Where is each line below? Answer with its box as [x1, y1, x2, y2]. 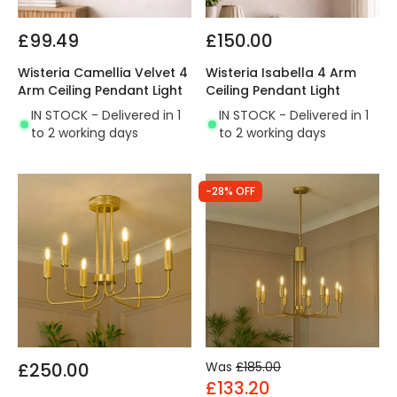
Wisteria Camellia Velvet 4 [18, 64, 188, 82]
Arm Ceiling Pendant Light [18, 82, 183, 100]
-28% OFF [206, 183, 255, 199]
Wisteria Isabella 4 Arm [206, 64, 356, 82]
